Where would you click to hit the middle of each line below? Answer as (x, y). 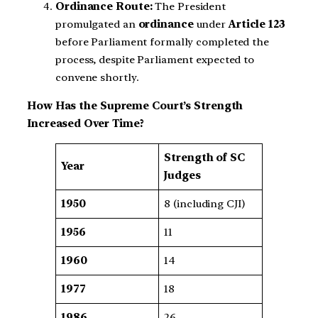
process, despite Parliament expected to (155, 60)
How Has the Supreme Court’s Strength (135, 105)
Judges (182, 175)
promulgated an (97, 24)
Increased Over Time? (86, 123)
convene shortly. (97, 78)
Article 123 (257, 24)
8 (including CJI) (204, 203)
